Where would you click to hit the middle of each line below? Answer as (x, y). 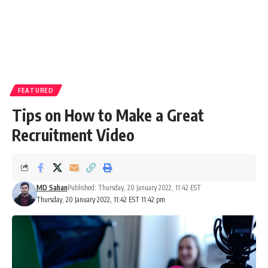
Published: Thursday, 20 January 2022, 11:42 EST (134, 188)
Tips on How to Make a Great (108, 115)
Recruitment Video (73, 135)
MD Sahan (52, 188)
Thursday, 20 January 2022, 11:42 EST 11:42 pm (100, 200)
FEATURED (36, 90)
